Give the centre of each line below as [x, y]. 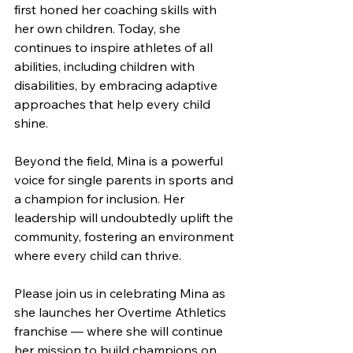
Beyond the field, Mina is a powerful [120, 161]
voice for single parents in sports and [125, 180]
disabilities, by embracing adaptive [117, 85]
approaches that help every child [114, 104]
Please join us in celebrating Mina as [121, 293]
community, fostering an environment [126, 236]
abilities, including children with [106, 66]
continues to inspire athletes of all [115, 47]
